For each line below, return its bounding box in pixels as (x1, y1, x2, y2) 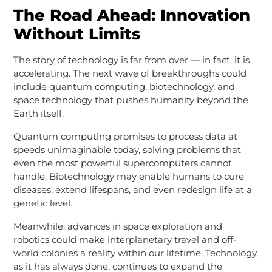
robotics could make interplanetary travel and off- (13, 233, 237, 245)
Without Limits (13, 24, 140, 44)
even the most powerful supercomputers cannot (13, 157, 232, 169)
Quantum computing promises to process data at (13, 130, 237, 142)
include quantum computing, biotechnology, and (13, 80, 235, 92)
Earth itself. (13, 107, 64, 119)
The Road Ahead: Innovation (13, 5, 250, 25)
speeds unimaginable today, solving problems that (13, 143, 241, 155)
